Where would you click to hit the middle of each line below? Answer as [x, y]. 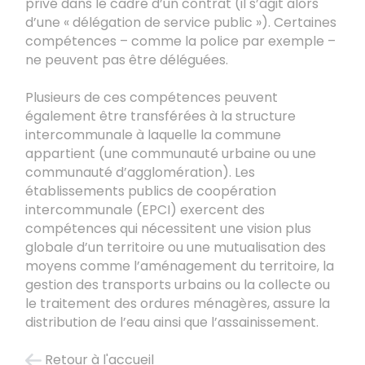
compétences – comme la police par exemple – [181, 42]
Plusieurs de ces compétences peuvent [152, 98]
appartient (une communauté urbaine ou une [171, 154]
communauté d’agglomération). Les [141, 173]
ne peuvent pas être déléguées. [127, 60]
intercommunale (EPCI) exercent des [145, 210]
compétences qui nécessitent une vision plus [169, 229]
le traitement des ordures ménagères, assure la [178, 304]
